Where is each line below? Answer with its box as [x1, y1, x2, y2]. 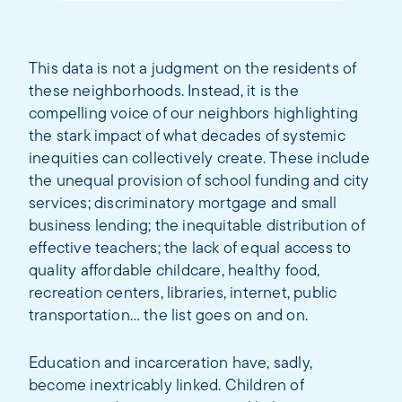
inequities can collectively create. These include [29, 150, 370, 168]
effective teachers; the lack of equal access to [29, 240, 352, 258]
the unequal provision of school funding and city [29, 172, 370, 190]
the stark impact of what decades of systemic [29, 127, 345, 145]
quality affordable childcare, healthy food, [29, 262, 320, 280]
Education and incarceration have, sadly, [29, 354, 313, 372]
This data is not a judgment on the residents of [29, 60, 357, 78]
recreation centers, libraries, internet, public [29, 284, 337, 302]
